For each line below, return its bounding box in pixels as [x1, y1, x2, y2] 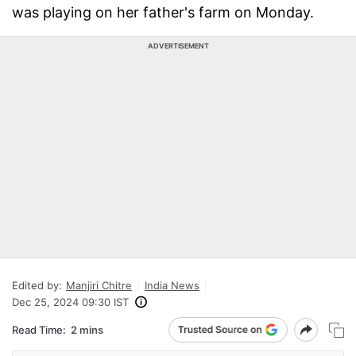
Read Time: [12, 323, 66, 336]
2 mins [71, 323, 103, 336]
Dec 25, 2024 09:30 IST [12, 296, 129, 308]
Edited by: [12, 279, 62, 292]
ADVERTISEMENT [147, 41, 209, 50]
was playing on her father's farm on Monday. [12, 4, 314, 21]
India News [145, 279, 199, 292]
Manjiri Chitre [66, 279, 132, 292]
